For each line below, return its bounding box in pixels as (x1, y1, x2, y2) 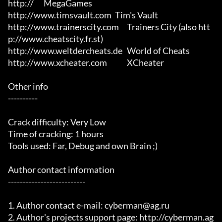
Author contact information (8, 164, 114, 175)
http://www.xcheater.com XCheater (8, 57, 107, 68)
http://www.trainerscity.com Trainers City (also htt (8, 21, 119, 33)
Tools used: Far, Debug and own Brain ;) (8, 140, 158, 152)
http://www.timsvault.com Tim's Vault (8, 9, 111, 21)
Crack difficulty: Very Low (8, 116, 106, 128)
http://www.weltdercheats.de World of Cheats (8, 45, 122, 56)
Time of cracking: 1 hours (8, 128, 104, 140)
